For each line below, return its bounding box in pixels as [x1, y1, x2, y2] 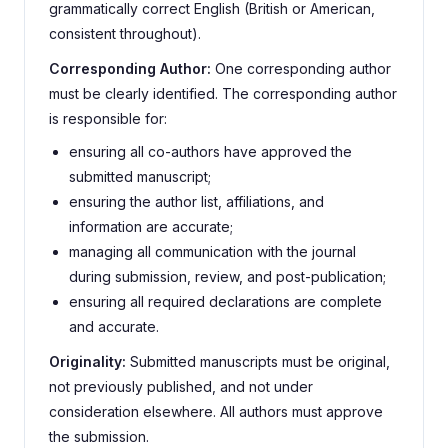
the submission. [49, 428, 149, 445]
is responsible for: [49, 110, 167, 127]
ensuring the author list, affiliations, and [69, 193, 324, 210]
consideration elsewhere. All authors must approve [49, 403, 383, 420]
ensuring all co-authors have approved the [69, 143, 352, 160]
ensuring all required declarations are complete [69, 293, 382, 310]
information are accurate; [69, 218, 233, 235]
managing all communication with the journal [69, 243, 356, 260]
